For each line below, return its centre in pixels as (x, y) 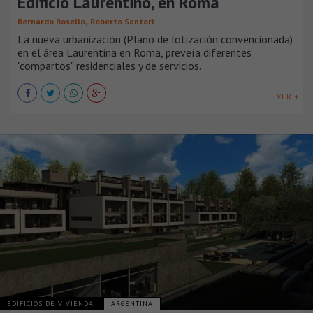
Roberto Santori (122, 22)
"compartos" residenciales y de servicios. (109, 66)
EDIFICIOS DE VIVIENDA (52, 304)
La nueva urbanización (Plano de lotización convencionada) (155, 39)
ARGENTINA (132, 304)
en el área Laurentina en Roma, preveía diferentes (134, 53)
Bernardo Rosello (51, 22)
